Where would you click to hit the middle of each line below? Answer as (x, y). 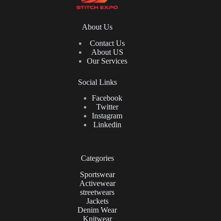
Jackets (97, 201)
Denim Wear (97, 210)
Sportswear (97, 175)
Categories (97, 158)
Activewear (97, 184)
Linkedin (107, 125)
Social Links (97, 82)
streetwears (97, 192)
